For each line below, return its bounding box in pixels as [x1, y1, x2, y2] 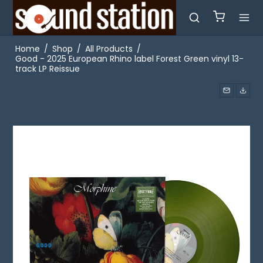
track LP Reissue [15, 63, 80, 75]
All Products [85, 43, 133, 55]
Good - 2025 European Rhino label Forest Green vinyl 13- [15, 53, 244, 65]
